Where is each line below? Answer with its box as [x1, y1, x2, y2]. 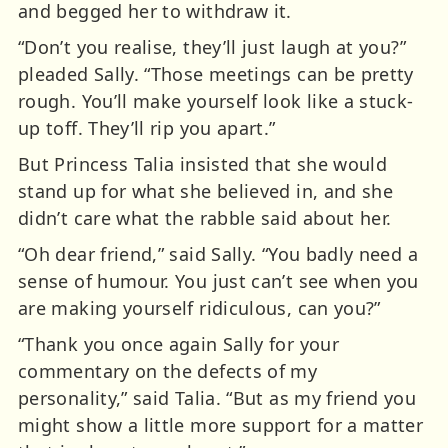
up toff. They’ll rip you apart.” [18, 116, 276, 141]
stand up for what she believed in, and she [18, 179, 394, 204]
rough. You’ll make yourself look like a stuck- [18, 89, 414, 114]
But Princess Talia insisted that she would [18, 152, 388, 177]
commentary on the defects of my [18, 359, 318, 384]
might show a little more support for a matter [18, 413, 424, 438]
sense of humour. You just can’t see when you [18, 269, 419, 294]
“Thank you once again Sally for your [18, 332, 339, 357]
